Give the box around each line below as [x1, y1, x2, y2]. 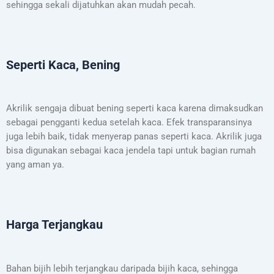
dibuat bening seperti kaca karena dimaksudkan [69, 103, 263, 114]
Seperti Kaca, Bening [6, 57, 120, 72]
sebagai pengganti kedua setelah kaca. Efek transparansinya [6, 117, 252, 128]
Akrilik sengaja [6, 103, 69, 114]
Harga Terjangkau [6, 217, 103, 232]
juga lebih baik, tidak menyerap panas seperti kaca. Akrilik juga [6, 131, 262, 143]
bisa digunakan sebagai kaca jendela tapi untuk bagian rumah [6, 145, 256, 157]
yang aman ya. [6, 159, 64, 171]
